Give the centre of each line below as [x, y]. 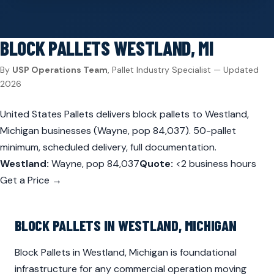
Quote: [156, 164]
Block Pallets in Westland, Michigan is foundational [126, 252]
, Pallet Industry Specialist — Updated [183, 70]
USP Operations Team [60, 70]
